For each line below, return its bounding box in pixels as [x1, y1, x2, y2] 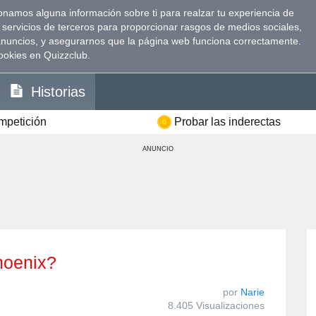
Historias [31, 83, 85, 99]
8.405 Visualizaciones [168, 299, 265, 311]
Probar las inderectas [174, 115, 281, 128]
